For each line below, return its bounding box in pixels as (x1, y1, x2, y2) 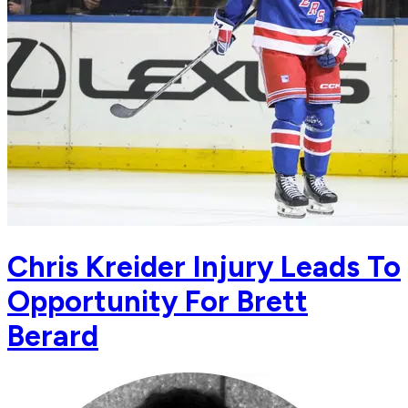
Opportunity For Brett (7, 283, 308, 319)
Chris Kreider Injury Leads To (7, 249, 401, 284)
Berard (7, 318, 98, 353)
